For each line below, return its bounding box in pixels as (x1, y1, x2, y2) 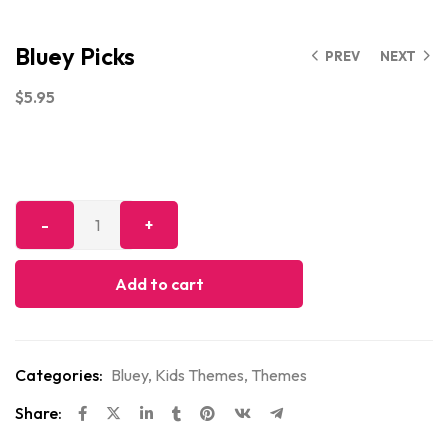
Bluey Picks (15, 40, 135, 71)
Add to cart (114, 273, 204, 294)
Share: (15, 402, 62, 423)
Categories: (15, 364, 103, 385)
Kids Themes (155, 364, 244, 385)
